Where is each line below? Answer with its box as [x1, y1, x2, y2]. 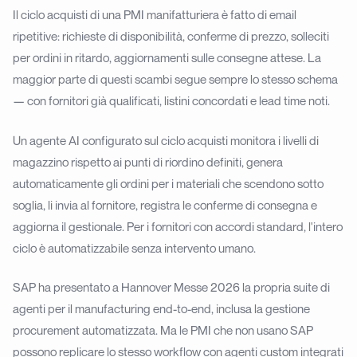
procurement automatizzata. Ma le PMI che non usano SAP [13, 323, 313, 338]
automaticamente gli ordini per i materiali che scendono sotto [13, 175, 324, 190]
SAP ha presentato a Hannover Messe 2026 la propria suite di [13, 280, 330, 295]
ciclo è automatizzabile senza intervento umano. [13, 240, 256, 255]
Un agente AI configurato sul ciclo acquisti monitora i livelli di [13, 132, 319, 147]
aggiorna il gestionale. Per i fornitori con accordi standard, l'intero [13, 218, 343, 233]
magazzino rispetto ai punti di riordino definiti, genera [13, 154, 283, 169]
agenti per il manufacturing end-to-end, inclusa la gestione [13, 301, 310, 316]
